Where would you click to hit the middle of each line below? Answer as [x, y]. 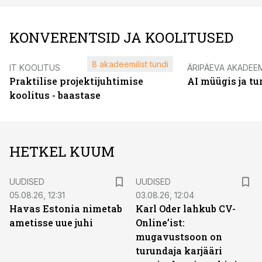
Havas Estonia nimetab [66, 208]
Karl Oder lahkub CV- [186, 208]
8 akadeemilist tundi [130, 64]
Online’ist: [160, 223]
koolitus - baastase [55, 95]
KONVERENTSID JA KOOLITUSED [121, 37]
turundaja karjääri [179, 251]
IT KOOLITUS [35, 68]
